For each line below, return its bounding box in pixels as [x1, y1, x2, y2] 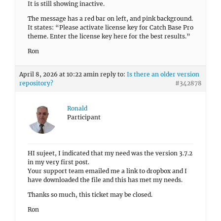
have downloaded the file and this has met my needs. [28, 176, 183, 184]
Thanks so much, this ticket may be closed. [28, 191, 152, 198]
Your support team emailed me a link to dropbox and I [28, 167, 187, 175]
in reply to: [93, 71, 127, 78]
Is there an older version [127, 71, 199, 78]
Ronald [67, 105, 87, 112]
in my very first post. [28, 158, 89, 166]
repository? [19, 79, 53, 87]
